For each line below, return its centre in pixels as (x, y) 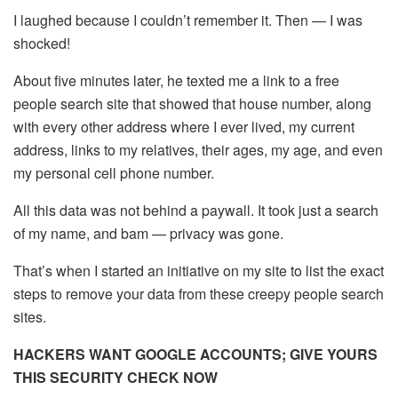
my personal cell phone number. (114, 172)
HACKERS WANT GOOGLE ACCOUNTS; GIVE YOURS (195, 354)
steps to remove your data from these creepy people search (199, 293)
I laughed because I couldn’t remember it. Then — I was (188, 20)
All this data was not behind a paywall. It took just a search (196, 210)
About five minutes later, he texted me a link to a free (176, 80)
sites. (30, 316)
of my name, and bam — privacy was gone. (148, 233)
